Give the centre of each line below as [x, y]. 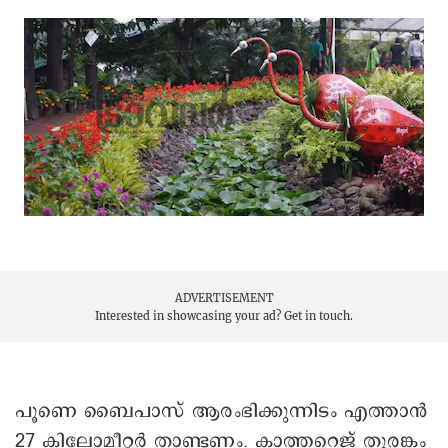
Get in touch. [318, 315]
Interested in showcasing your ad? [189, 315]
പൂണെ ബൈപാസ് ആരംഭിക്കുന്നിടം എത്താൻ [221, 411]
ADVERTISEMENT [224, 297]
